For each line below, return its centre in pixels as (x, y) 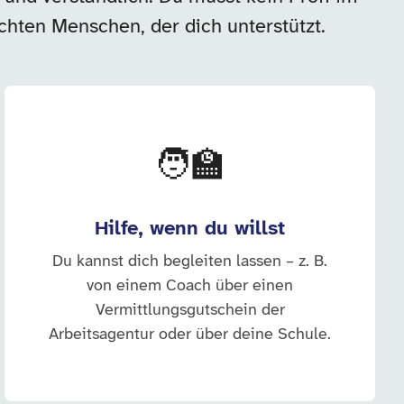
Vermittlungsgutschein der (190, 311)
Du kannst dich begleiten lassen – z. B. (190, 262)
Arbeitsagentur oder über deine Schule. (190, 335)
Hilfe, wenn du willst (190, 229)
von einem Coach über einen (190, 286)
